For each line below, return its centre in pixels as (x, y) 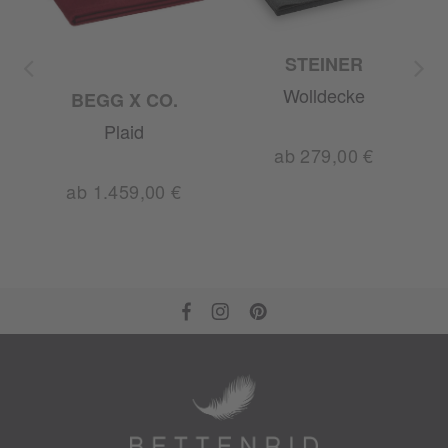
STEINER (324, 64)
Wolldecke (324, 95)
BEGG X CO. (124, 100)
